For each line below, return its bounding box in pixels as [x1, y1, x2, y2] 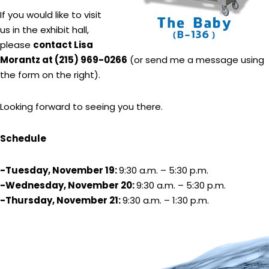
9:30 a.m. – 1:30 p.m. [122, 194, 209, 207]
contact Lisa [33, 38, 93, 51]
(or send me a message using [127, 53, 264, 66]
